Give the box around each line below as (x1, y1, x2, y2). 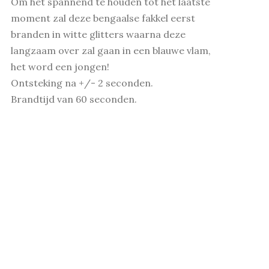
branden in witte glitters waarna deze (10, 28, 186, 40)
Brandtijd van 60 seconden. (10, 93, 137, 105)
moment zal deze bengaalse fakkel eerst (10, 12, 195, 24)
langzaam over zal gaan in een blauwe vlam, (10, 44, 211, 56)
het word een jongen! (10, 61, 109, 73)
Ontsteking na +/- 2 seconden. (10, 77, 153, 89)
